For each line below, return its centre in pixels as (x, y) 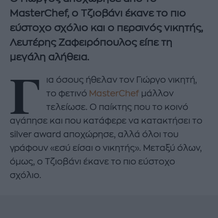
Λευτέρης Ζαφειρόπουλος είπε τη (91, 42)
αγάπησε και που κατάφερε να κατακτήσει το (106, 121)
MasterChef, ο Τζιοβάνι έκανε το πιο (98, 13)
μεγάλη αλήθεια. (51, 57)
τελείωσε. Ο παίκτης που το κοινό (118, 107)
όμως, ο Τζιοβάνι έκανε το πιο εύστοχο (92, 162)
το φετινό (68, 94)
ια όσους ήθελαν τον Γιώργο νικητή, (122, 80)
